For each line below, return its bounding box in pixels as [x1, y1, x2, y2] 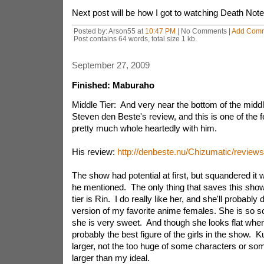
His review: [71, 147, 117, 157]
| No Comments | [175, 27, 232, 35]
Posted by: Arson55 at [73, 27, 145, 35]
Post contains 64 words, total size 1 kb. [73, 35, 197, 42]
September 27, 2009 [71, 60, 150, 70]
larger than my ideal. [71, 253, 152, 263]
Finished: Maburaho [71, 80, 154, 90]
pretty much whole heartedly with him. [71, 123, 217, 133]
